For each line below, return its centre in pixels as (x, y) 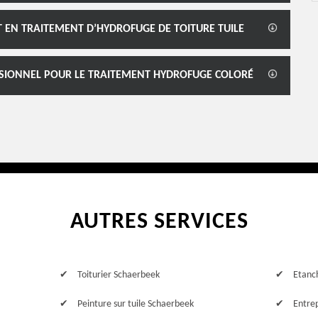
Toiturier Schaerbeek (118, 275)
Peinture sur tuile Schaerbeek (135, 304)
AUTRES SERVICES (159, 222)
